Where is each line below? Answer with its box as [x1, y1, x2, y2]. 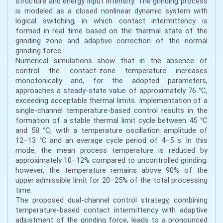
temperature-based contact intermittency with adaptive [15, 205, 208, 215]
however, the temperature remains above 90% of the [15, 165, 208, 175]
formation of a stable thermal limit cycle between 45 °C [15, 115, 208, 125]
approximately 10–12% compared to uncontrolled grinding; [15, 155, 208, 165]
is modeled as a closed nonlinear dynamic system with [15, 6, 208, 15]
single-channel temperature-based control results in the [15, 106, 208, 115]
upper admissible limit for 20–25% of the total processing [15, 175, 208, 185]
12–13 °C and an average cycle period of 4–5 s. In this [15, 135, 208, 145]
